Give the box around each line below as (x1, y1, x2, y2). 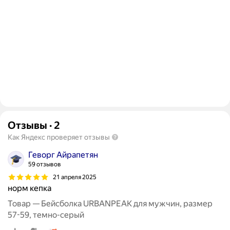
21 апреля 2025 (53, 173, 97, 181)
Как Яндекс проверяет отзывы (8, 133, 110, 142)
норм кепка (8, 183, 51, 194)
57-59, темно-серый (8, 210, 84, 220)
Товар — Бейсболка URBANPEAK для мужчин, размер (8, 199, 213, 209)
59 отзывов (28, 161, 61, 168)
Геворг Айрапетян (28, 150, 98, 160)
